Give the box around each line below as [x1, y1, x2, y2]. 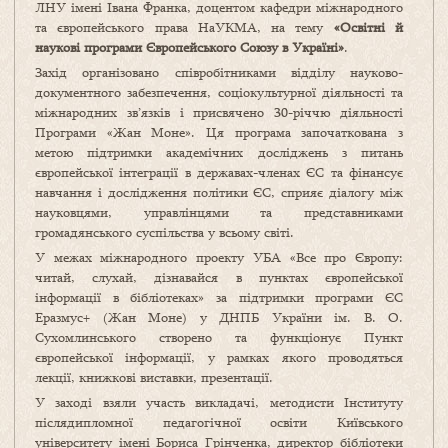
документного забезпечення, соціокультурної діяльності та [35, 83, 403, 102]
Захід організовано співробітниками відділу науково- [35, 63, 403, 82]
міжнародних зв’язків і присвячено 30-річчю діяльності [35, 103, 403, 122]
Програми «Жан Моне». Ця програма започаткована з [35, 123, 403, 142]
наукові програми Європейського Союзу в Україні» [35, 38, 344, 57]
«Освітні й [333, 18, 404, 37]
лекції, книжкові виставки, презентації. [35, 368, 273, 387]
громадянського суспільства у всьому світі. [35, 223, 294, 242]
